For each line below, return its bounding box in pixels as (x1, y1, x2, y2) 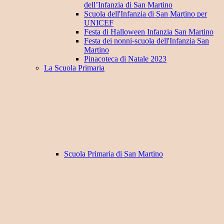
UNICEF (84, 18, 113, 27)
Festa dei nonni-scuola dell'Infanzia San (84, 36, 209, 45)
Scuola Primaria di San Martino (64, 149, 163, 158)
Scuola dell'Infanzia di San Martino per (84, 9, 207, 18)
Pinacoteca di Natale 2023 (84, 54, 166, 63)
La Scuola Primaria (44, 63, 104, 72)
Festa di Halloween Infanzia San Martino (84, 27, 213, 36)
